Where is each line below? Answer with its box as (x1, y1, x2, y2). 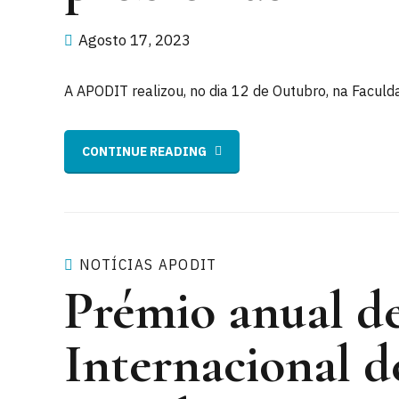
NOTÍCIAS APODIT (79, 255, 217, 275)
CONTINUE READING (82, 142, 207, 159)
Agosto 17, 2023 (78, 29, 191, 50)
